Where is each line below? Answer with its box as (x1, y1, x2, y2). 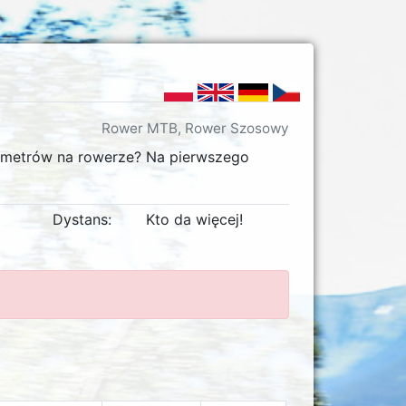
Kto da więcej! (145, 210, 243, 228)
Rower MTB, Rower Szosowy (101, 120, 289, 137)
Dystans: (52, 210, 111, 228)
